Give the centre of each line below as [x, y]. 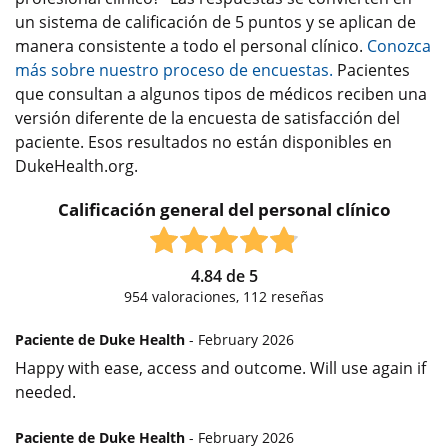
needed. [45, 391]
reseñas [295, 296]
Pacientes [371, 69]
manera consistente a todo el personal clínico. [191, 45]
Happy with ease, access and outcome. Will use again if [220, 367]
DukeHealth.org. [76, 165]
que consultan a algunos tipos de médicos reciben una [221, 93]
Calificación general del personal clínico [224, 209]
